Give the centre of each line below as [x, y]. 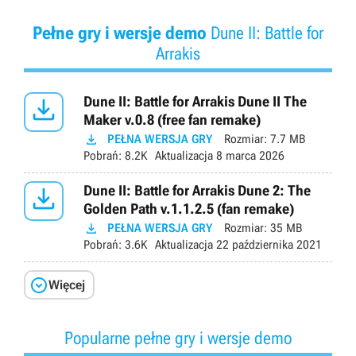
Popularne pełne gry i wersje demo [178, 338]
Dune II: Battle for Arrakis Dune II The [195, 102]
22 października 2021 [267, 245]
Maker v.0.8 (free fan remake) [172, 120]
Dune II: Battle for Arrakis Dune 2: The [197, 191]
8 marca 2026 [249, 156]
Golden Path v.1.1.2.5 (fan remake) [189, 209]
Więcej [67, 284]
